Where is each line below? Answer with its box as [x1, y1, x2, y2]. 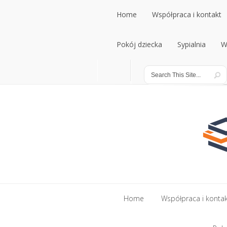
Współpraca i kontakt [152, 10, 221, 19]
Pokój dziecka [117, 40, 162, 49]
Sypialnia [177, 40, 206, 49]
